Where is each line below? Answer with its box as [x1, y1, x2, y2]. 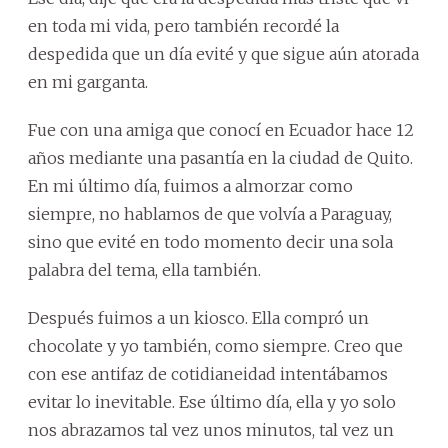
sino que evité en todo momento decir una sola [28, 232, 393, 252]
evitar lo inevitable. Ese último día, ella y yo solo [28, 392, 396, 412]
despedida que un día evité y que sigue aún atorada [28, 44, 419, 64]
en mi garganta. [28, 72, 148, 92]
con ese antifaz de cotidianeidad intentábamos [28, 364, 388, 384]
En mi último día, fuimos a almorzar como [28, 176, 353, 196]
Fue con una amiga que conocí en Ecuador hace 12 [28, 120, 414, 140]
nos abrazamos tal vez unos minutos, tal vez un [28, 420, 394, 440]
